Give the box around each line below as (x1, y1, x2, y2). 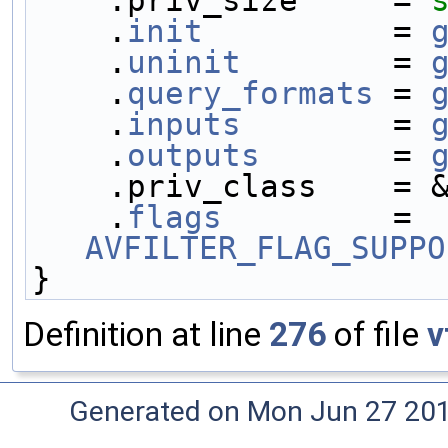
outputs (127, 136, 260, 173)
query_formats (127, 74, 374, 111)
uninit (127, 43, 241, 80)
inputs (127, 105, 241, 142)
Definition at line (23, 314, 269, 354)
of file (326, 314, 427, 354)
